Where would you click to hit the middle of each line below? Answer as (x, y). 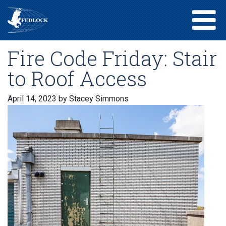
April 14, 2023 (32, 99)
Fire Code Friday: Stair (112, 58)
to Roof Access (77, 78)
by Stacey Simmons (93, 99)
